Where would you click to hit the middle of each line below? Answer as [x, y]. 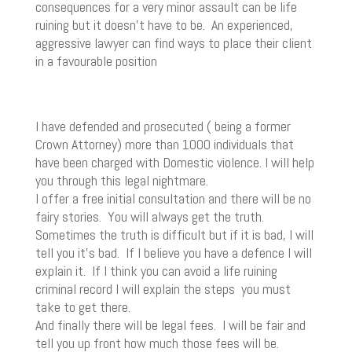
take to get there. [82, 306]
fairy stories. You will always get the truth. [151, 216]
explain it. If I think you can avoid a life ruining [156, 270]
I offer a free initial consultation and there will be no [173, 198]
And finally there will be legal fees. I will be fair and [170, 324]
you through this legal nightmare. [121, 180]
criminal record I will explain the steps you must [163, 288]
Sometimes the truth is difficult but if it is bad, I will [174, 234]
